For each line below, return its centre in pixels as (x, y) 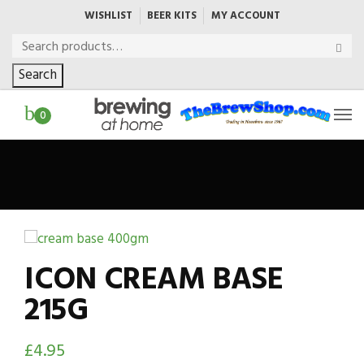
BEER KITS (171, 16)
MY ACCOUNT (245, 16)
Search (38, 75)
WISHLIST (108, 16)
